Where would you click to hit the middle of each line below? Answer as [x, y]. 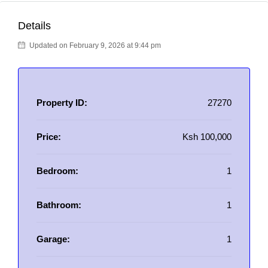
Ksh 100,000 [207, 137]
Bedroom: [57, 171]
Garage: [53, 239]
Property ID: [62, 103]
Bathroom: [59, 205]
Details [34, 26]
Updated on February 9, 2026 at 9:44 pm [94, 45]
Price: [49, 137]
